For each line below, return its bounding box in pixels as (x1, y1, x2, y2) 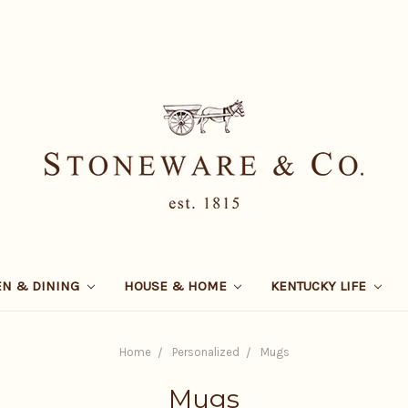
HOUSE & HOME (123, 277, 230, 294)
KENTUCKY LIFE (270, 277, 371, 294)
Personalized (171, 344, 240, 359)
